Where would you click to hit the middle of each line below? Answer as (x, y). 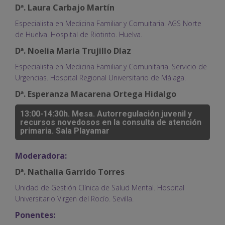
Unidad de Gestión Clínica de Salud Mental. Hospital (100, 187)
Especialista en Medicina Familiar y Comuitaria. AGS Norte (108, 23)
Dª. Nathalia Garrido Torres (70, 172)
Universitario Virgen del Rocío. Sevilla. (74, 198)
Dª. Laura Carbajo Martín (65, 7)
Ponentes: (35, 215)
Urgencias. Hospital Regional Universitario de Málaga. (100, 77)
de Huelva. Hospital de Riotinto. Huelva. (79, 34)
